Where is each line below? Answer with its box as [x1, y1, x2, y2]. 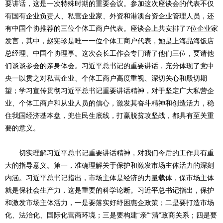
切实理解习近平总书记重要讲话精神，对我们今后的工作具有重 [5, 148, 214, 157]
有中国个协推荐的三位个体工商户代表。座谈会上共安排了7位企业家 [5, 24, 218, 32]
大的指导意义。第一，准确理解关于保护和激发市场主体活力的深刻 [5, 161, 214, 169]
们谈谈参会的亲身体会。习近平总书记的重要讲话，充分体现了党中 [5, 61, 214, 70]
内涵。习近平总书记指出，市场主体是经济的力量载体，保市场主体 [5, 173, 214, 182]
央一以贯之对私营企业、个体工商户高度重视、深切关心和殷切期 [5, 74, 207, 82]
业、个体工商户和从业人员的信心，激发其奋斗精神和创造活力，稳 [5, 99, 214, 107]
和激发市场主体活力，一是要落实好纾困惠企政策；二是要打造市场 [5, 198, 214, 207]
